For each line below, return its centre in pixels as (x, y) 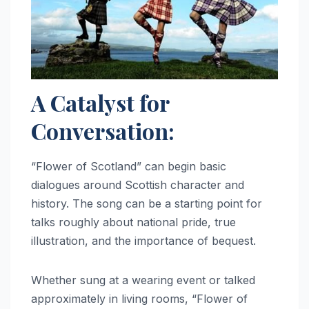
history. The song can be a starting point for (147, 204)
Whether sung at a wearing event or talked (143, 280)
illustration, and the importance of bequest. (145, 241)
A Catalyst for (100, 103)
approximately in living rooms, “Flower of (139, 299)
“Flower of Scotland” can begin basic (129, 167)
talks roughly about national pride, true (133, 222)
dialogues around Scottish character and (138, 185)
